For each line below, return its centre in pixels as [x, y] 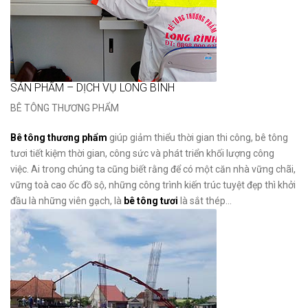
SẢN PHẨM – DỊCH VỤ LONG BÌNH [92, 87]
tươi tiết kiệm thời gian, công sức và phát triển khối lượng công [142, 153]
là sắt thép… [205, 201]
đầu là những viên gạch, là [67, 201]
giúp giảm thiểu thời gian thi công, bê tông [199, 137]
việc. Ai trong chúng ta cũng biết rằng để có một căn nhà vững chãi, [153, 169]
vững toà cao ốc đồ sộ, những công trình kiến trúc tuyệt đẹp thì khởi [153, 185]
